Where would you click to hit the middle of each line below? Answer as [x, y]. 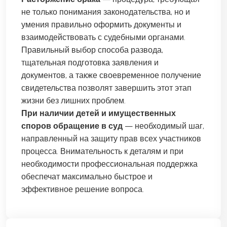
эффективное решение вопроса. [83, 189]
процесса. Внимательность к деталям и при [102, 151]
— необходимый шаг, [163, 126]
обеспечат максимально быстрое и [87, 176]
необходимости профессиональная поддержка [109, 164]
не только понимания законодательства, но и [106, 12]
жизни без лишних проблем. [73, 100]
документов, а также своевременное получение [111, 75]
